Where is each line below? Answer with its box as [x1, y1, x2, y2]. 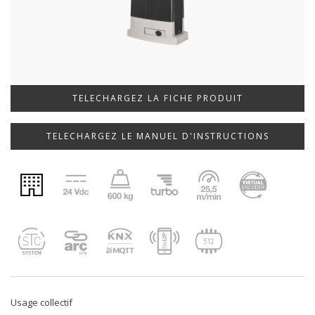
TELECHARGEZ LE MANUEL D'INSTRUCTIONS [46, 130, 269, 142]
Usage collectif [11, 295, 72, 309]
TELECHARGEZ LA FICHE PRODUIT [72, 92, 243, 104]
